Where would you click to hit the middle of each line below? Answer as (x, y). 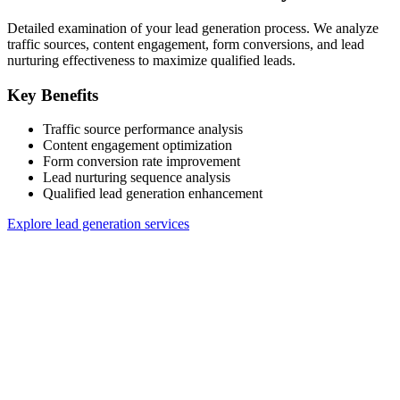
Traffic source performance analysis (143, 129)
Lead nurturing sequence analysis (137, 178)
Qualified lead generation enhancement (153, 194)
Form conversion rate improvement (142, 162)
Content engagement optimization (137, 146)
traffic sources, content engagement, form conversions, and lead (186, 44)
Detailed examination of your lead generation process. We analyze (193, 28)
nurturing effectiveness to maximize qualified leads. (151, 60)
